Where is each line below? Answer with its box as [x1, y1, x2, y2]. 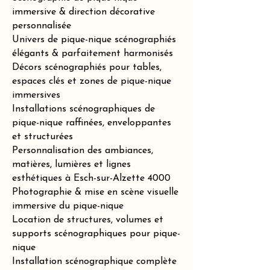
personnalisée [12, 21, 71, 31]
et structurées [12, 132, 73, 142]
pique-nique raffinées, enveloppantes [12, 118, 171, 128]
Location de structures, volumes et [12, 215, 163, 225]
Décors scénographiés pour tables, [12, 63, 162, 72]
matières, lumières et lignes [12, 160, 131, 169]
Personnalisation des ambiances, [12, 146, 153, 155]
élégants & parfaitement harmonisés [12, 49, 173, 58]
